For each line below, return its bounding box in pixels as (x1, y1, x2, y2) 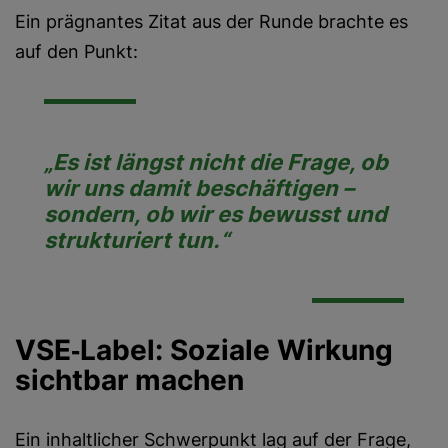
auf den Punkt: (15, 41, 138, 62)
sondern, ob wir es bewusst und (44, 201, 388, 227)
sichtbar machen (15, 363, 244, 397)
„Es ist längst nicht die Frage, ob (44, 149, 389, 175)
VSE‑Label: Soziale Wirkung (15, 333, 393, 367)
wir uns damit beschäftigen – (44, 175, 355, 201)
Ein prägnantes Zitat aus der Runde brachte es (15, 11, 408, 32)
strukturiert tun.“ (44, 227, 230, 253)
